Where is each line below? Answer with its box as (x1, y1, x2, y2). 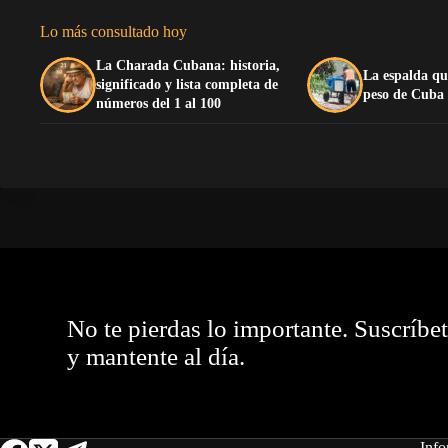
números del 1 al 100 (96, 96, 221, 112)
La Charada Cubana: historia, (96, 58, 280, 74)
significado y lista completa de (96, 77, 278, 93)
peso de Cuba (363, 86, 445, 102)
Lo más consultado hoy (40, 23, 187, 41)
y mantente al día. (67, 343, 246, 371)
